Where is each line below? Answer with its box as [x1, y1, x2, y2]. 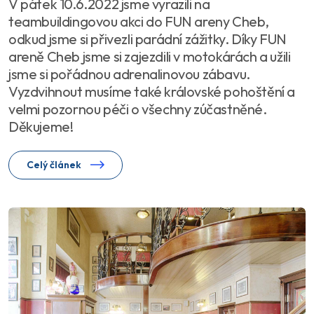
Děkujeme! [8, 118, 74, 136]
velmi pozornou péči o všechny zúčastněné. [8, 100, 267, 118]
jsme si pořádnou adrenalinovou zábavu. [8, 65, 250, 83]
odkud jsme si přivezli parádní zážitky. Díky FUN [8, 30, 287, 48]
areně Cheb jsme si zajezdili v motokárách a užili [8, 48, 291, 66]
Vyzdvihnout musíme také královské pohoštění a [8, 83, 295, 101]
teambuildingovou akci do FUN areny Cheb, [8, 13, 269, 31]
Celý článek [27, 158, 83, 172]
